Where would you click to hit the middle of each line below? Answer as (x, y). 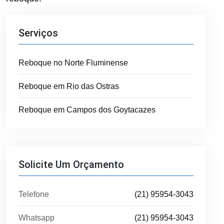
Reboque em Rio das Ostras (69, 86)
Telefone (34, 194)
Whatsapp (36, 217)
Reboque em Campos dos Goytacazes (87, 109)
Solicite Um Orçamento (71, 164)
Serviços (38, 33)
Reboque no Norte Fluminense (73, 62)
